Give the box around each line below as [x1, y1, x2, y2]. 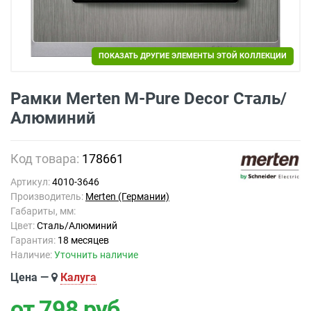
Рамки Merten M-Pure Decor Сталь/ [10, 89, 287, 108]
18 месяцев [58, 235, 109, 246]
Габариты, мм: [10, 205, 76, 217]
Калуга [60, 271, 96, 284]
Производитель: [10, 191, 85, 202]
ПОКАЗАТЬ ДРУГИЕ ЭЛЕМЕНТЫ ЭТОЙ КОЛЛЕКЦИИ [99, 51, 287, 60]
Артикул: [10, 176, 52, 187]
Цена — [10, 271, 51, 284]
